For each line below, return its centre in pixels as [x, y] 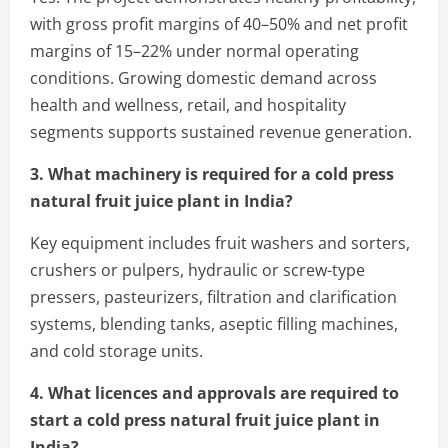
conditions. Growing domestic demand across [203, 77]
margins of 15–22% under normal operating [194, 50]
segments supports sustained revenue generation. [221, 131]
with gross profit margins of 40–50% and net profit [219, 23]
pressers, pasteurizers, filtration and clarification [213, 296]
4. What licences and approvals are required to [214, 392]
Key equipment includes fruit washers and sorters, [220, 242]
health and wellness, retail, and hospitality [188, 104]
